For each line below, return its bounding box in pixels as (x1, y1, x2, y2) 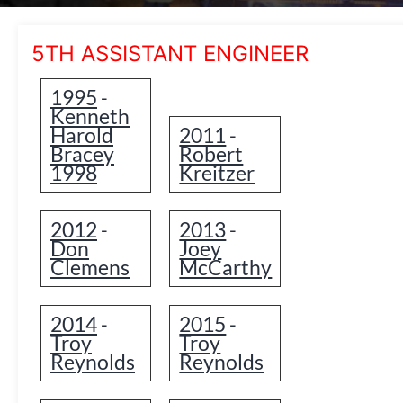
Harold (50, 122, 113, 148)
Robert (179, 141, 244, 166)
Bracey (50, 141, 114, 166)
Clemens (50, 255, 130, 280)
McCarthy (179, 255, 273, 280)
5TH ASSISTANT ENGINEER (31, 40, 309, 67)
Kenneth (50, 103, 130, 129)
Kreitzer (179, 160, 255, 185)
